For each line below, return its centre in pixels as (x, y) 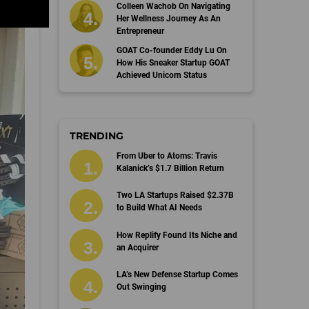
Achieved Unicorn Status (161, 75)
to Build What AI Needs (159, 208)
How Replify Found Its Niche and (177, 235)
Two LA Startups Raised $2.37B (175, 195)
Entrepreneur (140, 31)
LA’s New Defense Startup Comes (177, 275)
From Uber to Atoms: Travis (167, 156)
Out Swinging (141, 287)
